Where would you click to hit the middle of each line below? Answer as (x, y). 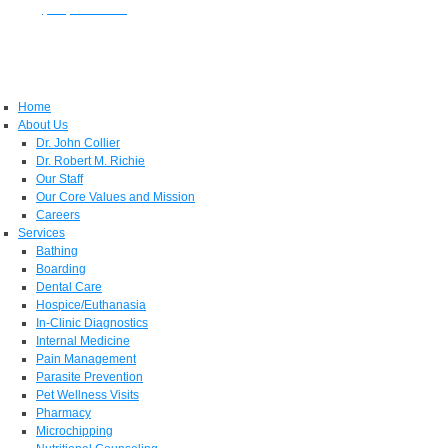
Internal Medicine (83, 341)
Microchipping (74, 431)
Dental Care (69, 287)
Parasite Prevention (89, 377)
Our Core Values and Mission (115, 197)
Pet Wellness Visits (87, 395)
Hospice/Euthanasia (91, 305)
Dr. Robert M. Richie (90, 161)
